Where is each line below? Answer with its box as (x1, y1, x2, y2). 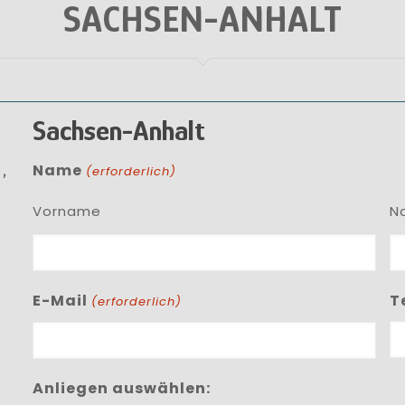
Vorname (33, 201, 102, 221)
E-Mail (33, 290, 89, 311)
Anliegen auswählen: (33, 378, 212, 399)
